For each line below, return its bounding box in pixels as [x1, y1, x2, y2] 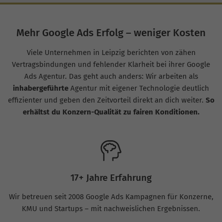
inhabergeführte [13, 84, 68, 93]
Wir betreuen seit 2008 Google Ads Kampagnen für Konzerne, [8, 192, 214, 201]
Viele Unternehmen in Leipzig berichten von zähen [26, 48, 196, 57]
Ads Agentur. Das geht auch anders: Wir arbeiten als [24, 72, 198, 81]
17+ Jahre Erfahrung [70, 172, 152, 183]
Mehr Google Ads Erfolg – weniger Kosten [16, 27, 206, 39]
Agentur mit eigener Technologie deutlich [68, 84, 209, 93]
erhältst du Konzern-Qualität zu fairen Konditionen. [22, 108, 200, 116]
